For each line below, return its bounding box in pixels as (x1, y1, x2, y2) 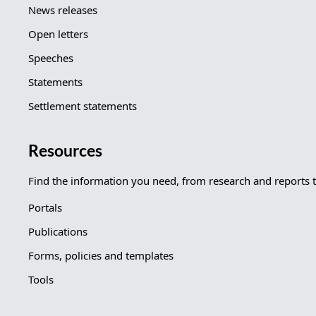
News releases (28, 2, 97, 17)
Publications (28, 224, 87, 238)
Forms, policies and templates (28, 248, 174, 262)
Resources (28, 140, 102, 160)
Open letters (28, 26, 88, 41)
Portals (28, 200, 62, 214)
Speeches (28, 50, 73, 65)
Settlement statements (28, 98, 137, 113)
